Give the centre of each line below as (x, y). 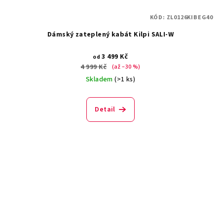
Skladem (100, 79)
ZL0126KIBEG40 (190, 17)
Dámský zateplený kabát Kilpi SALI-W (110, 34)
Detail (105, 109)
